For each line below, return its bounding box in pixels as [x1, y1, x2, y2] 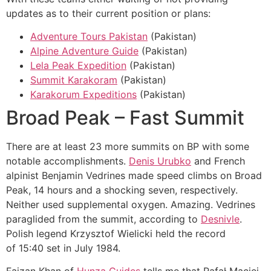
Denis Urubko [129, 154, 191, 167]
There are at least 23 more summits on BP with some [6, 140, 249, 152]
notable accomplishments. [6, 154, 129, 167]
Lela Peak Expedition [30, 59, 126, 71]
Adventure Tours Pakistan [30, 30, 148, 42]
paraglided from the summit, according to [6, 212, 201, 225]
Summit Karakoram [30, 73, 117, 86]
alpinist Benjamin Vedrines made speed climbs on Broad [6, 169, 262, 181]
